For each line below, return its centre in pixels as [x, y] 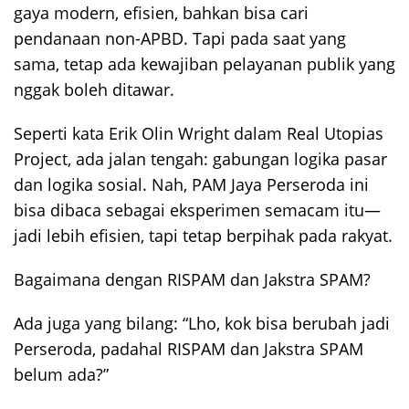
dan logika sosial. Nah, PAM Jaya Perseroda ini [191, 184]
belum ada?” [61, 374]
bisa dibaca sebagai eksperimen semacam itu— [197, 210]
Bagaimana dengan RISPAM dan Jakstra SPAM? [192, 279]
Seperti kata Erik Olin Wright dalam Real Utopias [199, 133]
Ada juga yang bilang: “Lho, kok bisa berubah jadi [202, 323]
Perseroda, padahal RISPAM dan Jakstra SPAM [189, 348]
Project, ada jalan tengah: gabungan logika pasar [200, 158]
